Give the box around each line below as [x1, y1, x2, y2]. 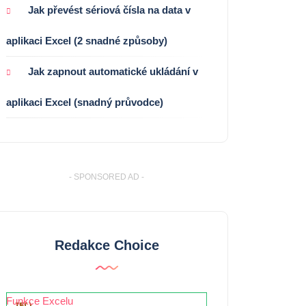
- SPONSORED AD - [69, 171, 144, 182]
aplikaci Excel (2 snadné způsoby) [6, 34, 167, 46]
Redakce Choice [54, 237, 159, 253]
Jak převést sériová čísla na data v [28, 3, 191, 16]
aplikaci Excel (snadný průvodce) [6, 96, 163, 108]
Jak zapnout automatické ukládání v [28, 65, 198, 77]
